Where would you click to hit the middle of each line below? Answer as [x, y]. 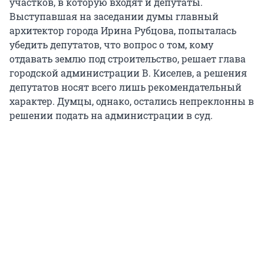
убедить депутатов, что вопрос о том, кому [111, 45]
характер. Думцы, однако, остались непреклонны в [132, 101]
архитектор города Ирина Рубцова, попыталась [123, 31]
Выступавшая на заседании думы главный [114, 16]
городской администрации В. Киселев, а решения [128, 73]
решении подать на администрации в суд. [111, 115]
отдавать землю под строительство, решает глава [128, 59]
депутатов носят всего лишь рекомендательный [126, 87]
